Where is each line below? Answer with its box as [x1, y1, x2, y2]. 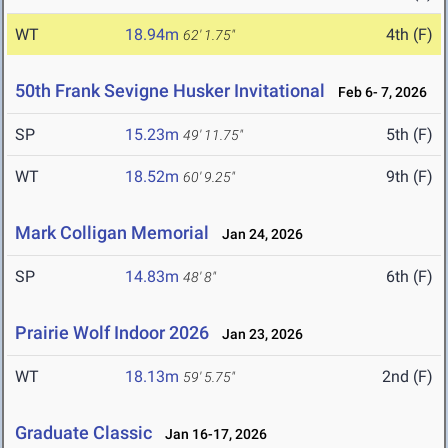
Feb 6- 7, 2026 [329, 84, 427, 101]
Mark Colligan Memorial [15, 222, 209, 244]
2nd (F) [382, 367, 433, 387]
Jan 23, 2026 [213, 326, 303, 343]
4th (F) [386, 25, 433, 45]
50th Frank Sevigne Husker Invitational [15, 80, 325, 102]
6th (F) [386, 267, 433, 287]
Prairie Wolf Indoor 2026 [15, 322, 209, 344]
